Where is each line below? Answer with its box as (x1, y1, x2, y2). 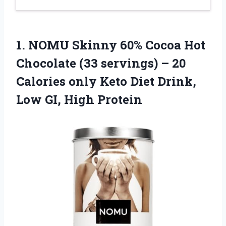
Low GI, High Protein (16, 91, 142, 107)
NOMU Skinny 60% (28, 36, 142, 53)
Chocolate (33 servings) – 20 (16, 54, 186, 71)
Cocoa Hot (142, 36, 205, 53)
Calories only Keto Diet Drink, (16, 73, 196, 89)
